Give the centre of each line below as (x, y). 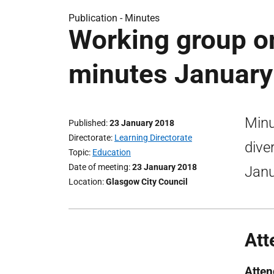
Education (112, 152)
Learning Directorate (153, 138)
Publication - (97, 18)
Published (87, 123)
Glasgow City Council (147, 182)
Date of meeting (98, 167)
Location (85, 182)
